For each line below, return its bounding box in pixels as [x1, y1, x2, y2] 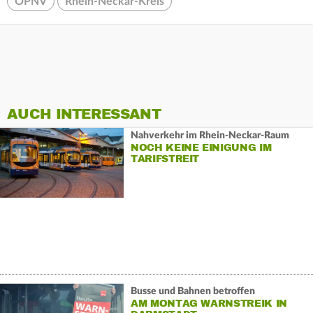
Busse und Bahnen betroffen [130, 286, 255, 296]
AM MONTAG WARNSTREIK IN [130, 297, 287, 310]
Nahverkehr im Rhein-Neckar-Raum [130, 130, 289, 140]
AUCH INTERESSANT [7, 105, 161, 124]
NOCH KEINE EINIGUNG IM [130, 141, 272, 154]
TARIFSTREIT [130, 152, 200, 165]
